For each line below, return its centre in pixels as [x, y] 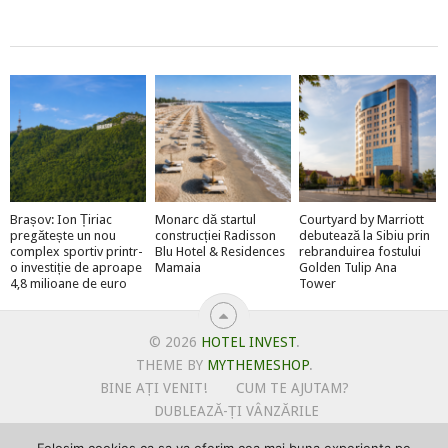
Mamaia [177, 267]
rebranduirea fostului [360, 251]
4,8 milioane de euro [68, 283]
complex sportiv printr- [76, 251]
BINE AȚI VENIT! [153, 387]
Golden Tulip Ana [348, 267]
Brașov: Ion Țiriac [60, 219]
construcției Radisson [215, 235]
